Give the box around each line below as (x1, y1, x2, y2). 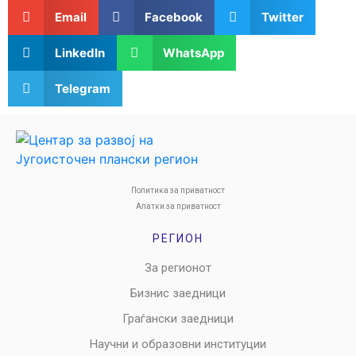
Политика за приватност (131, 186, 225, 195)
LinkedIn (54, 44, 105, 60)
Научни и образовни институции (90, 337, 266, 351)
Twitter (261, 9, 304, 25)
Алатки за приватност (135, 202, 221, 211)
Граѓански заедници (122, 311, 234, 326)
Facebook (145, 9, 203, 25)
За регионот (145, 261, 211, 275)
